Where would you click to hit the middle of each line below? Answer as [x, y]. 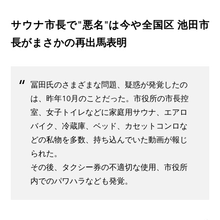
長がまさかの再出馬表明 [69, 42]
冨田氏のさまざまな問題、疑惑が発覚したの [109, 84]
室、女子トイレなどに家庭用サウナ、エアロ [109, 112]
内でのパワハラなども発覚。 [82, 181]
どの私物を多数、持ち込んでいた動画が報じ [109, 139]
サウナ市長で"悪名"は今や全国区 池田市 [110, 25]
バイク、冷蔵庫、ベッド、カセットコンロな [109, 126]
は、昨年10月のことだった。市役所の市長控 [110, 98]
